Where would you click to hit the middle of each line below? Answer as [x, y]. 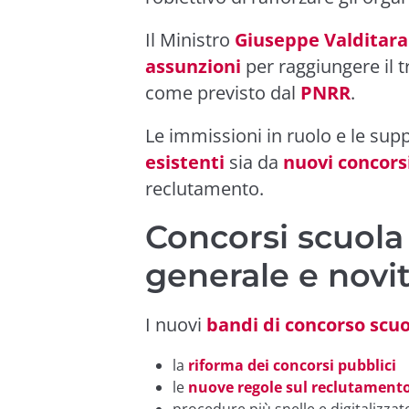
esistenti [185, 162]
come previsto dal [223, 92]
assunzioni [193, 66]
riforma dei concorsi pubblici [292, 365]
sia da [254, 162]
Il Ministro [190, 39]
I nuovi [176, 324]
